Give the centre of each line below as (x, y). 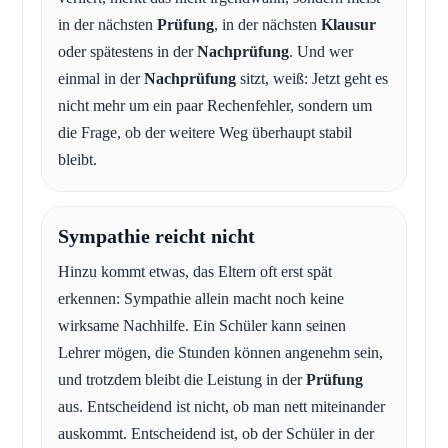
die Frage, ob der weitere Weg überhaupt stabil (205, 133)
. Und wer (321, 52)
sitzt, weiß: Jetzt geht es (312, 79)
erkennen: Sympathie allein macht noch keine (201, 299)
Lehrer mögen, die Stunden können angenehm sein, (220, 353)
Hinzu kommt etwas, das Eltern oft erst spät (195, 272)
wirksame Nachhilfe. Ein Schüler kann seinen (202, 326)
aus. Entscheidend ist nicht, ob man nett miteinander (221, 407)
